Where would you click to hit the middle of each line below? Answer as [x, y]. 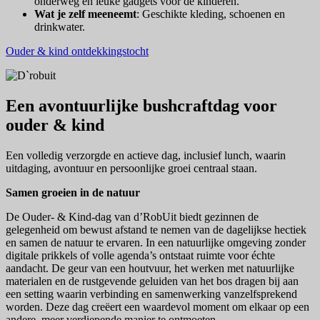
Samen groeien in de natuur [73, 192]
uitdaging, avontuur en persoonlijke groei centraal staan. [131, 168]
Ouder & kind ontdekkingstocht [77, 51]
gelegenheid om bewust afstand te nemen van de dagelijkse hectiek [156, 229]
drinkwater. [60, 26]
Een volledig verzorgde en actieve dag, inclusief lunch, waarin [146, 155]
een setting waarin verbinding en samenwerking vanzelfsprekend [151, 294]
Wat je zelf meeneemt [85, 14]
